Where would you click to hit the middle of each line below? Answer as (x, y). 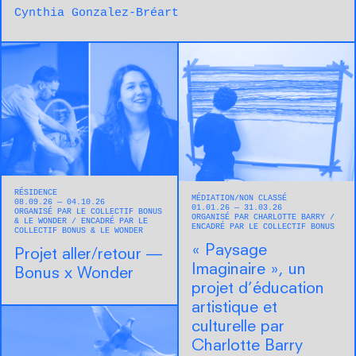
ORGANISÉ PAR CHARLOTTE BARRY (261, 217)
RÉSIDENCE (36, 193)
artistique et (234, 308)
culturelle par (238, 327)
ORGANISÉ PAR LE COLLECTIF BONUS (88, 212)
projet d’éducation (258, 289)
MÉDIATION (213, 198)
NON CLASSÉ (263, 198)
